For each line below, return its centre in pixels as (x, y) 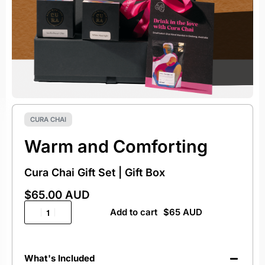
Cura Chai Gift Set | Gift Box (95, 172)
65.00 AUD (61, 195)
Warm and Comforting (116, 146)
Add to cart (133, 212)
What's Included (59, 258)
